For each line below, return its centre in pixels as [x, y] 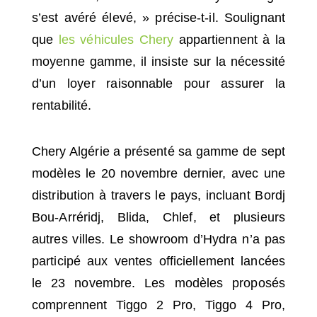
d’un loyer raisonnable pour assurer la [158, 83]
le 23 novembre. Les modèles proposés [158, 283]
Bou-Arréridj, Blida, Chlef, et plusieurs [158, 217]
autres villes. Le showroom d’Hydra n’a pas [158, 239]
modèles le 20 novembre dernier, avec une [158, 173]
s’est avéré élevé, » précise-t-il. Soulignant [158, 17]
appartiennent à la [232, 39]
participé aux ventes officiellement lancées [158, 261]
